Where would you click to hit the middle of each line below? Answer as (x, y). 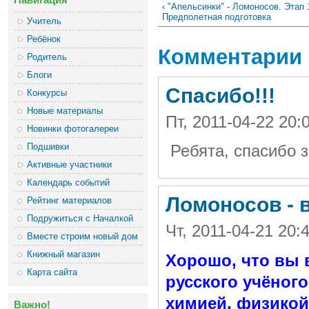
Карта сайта (52, 272)
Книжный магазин (64, 254)
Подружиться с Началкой (80, 218)
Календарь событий (69, 182)
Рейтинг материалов (70, 200)
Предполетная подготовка (216, 17)
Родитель (47, 57)
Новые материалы (65, 110)
